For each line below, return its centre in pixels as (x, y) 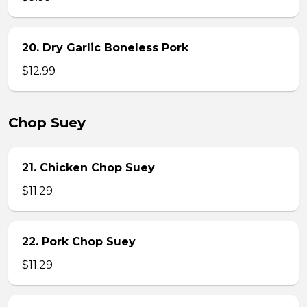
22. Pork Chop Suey (79, 242)
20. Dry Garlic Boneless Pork (105, 48)
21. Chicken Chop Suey (88, 168)
